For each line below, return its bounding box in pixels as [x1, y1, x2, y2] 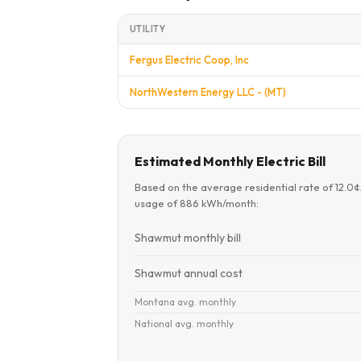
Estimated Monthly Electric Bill [135, 153, 326, 169]
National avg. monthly [135, 317, 234, 330]
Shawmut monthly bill [135, 230, 241, 245]
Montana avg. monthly [135, 296, 236, 308]
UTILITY [130, 23, 166, 35]
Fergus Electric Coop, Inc [130, 53, 249, 66]
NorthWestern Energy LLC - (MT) [130, 85, 286, 98]
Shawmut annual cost [135, 266, 243, 280]
